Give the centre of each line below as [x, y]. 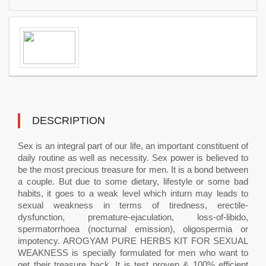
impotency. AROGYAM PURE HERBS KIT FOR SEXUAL [133, 241]
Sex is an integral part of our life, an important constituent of [133, 146]
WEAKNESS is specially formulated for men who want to [133, 253]
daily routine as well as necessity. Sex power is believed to [133, 158]
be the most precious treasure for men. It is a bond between [133, 170]
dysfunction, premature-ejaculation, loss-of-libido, [133, 217]
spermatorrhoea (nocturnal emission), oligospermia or [133, 229]
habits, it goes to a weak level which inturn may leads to [133, 193]
